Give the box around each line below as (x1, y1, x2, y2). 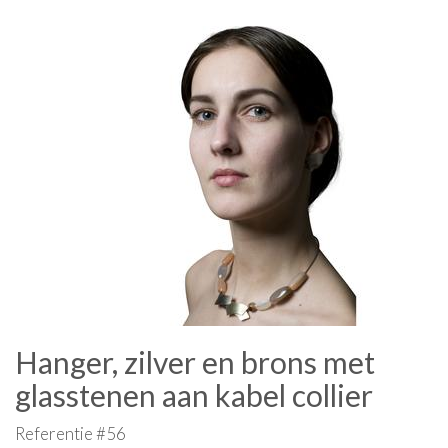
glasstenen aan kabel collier (15, 377, 373, 413)
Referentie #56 (15, 423, 126, 444)
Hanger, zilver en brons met (15, 344, 375, 380)
